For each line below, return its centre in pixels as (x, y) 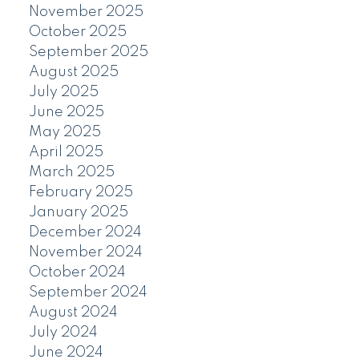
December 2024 (85, 232)
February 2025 (81, 192)
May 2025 (65, 132)
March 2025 (71, 172)
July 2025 (63, 92)
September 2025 (88, 52)
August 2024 (73, 312)
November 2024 (85, 252)
